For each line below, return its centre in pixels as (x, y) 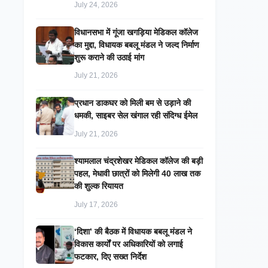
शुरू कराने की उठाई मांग (109, 57)
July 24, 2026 (96, 5)
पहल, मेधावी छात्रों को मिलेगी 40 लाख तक (137, 173)
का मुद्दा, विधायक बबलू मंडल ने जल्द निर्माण (137, 45)
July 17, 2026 (96, 204)
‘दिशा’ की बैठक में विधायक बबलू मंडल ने (133, 232)
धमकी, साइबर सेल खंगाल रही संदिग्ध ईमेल (136, 115)
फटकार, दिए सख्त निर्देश (110, 257)
